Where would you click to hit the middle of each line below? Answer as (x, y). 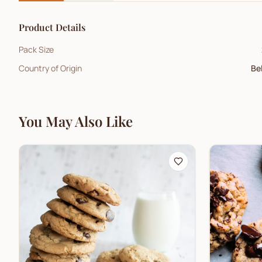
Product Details (52, 27)
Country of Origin (50, 68)
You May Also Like (76, 121)
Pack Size (36, 49)
